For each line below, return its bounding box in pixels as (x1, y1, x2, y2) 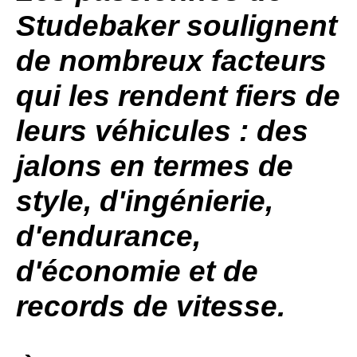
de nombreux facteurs (16, 45, 327, 77)
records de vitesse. (16, 290, 293, 323)
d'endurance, (16, 220, 201, 253)
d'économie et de (16, 255, 258, 288)
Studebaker (16, 10, 178, 42)
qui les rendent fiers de (16, 80, 340, 112)
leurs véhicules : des (16, 115, 308, 147)
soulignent (178, 10, 337, 42)
